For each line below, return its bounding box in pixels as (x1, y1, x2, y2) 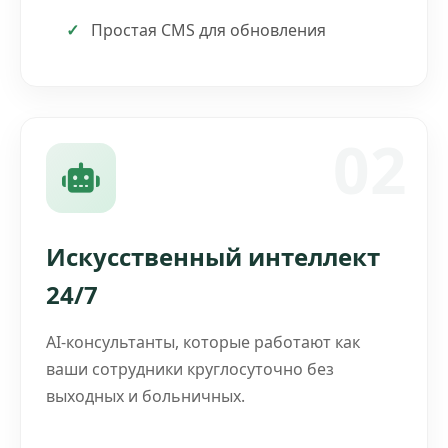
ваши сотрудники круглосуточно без (46, 357, 334, 380)
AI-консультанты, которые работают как (46, 330, 360, 353)
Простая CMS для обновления (91, 18, 326, 41)
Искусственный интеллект (46, 239, 380, 273)
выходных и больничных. (46, 384, 245, 407)
